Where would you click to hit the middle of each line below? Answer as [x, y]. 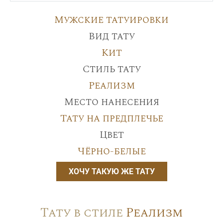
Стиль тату [111, 69]
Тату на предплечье [111, 118]
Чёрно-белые [111, 151]
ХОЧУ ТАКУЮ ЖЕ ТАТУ [111, 171]
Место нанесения [111, 102]
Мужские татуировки [111, 20]
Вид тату [111, 36]
